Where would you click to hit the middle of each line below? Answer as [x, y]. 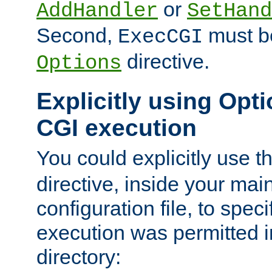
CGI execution [117, 128]
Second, [77, 36]
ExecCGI [160, 37]
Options [79, 63]
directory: [79, 257]
